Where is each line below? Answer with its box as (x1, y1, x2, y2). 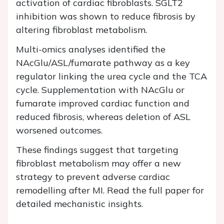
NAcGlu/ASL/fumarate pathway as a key (16, 57, 190, 68)
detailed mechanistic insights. (16, 198, 143, 209)
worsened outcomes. (16, 124, 102, 136)
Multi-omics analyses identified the (16, 43, 165, 55)
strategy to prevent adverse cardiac (16, 171, 170, 182)
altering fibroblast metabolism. (16, 24, 147, 35)
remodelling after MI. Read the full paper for (16, 184, 204, 196)
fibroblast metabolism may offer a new (16, 157, 181, 169)
